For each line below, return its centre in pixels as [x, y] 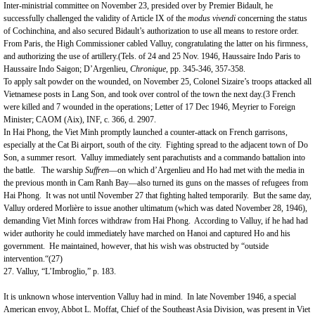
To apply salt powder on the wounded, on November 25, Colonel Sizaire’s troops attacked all [157, 82]
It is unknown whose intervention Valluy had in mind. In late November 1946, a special [150, 297]
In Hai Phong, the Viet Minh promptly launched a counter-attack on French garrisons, [146, 132]
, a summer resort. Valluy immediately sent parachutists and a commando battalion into [161, 157]
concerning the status [272, 18]
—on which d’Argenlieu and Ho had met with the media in [207, 170]
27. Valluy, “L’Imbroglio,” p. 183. [60, 271]
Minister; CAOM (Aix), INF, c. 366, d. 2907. [80, 120]
